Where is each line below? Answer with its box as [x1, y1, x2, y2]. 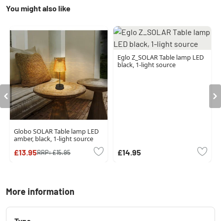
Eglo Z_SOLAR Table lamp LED [117, 52, 204, 62]
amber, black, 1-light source [14, 134, 93, 144]
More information [6, 186, 74, 197]
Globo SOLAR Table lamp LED [14, 127, 99, 136]
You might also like [6, 3, 71, 13]
